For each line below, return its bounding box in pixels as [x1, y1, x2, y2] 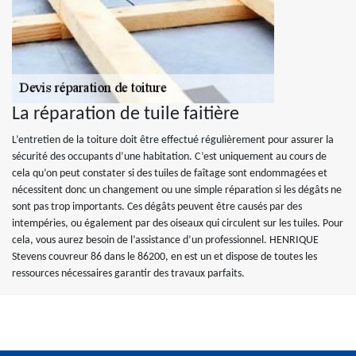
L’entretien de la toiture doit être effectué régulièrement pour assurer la [12, 134, 334, 146]
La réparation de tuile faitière [12, 105, 239, 124]
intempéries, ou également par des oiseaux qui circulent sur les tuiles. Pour [12, 218, 343, 230]
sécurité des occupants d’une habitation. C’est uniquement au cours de [12, 151, 327, 163]
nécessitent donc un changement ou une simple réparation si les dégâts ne [12, 184, 342, 196]
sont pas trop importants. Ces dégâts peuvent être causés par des [12, 201, 302, 213]
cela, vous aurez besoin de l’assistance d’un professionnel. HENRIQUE [12, 234, 319, 246]
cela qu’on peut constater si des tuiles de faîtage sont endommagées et [12, 168, 327, 180]
